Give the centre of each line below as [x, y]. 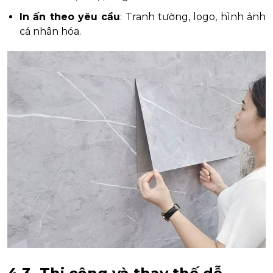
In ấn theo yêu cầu [70, 16]
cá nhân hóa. [50, 31]
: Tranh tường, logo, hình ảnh [193, 16]
